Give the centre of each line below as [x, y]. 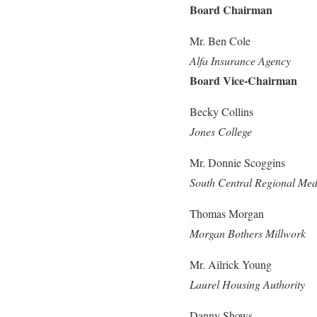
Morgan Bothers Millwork [248, 233]
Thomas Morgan [227, 213]
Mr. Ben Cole [220, 40]
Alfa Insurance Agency [240, 60]
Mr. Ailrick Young [231, 264]
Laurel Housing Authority [247, 284]
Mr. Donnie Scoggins [237, 162]
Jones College [221, 131]
